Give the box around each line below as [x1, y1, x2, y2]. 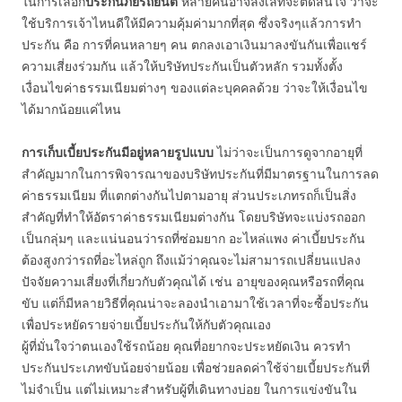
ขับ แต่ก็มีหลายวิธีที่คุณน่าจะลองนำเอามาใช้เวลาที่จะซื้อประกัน [22, 294, 369, 311]
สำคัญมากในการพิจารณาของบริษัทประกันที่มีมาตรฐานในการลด [22, 165, 379, 182]
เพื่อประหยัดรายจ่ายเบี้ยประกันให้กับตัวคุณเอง [22, 316, 271, 333]
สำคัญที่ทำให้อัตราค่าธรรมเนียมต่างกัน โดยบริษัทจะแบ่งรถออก [22, 208, 365, 225]
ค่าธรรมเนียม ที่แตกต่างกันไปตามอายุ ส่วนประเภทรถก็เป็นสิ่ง [22, 187, 356, 204]
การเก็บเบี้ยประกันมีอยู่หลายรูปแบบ [22, 144, 214, 161]
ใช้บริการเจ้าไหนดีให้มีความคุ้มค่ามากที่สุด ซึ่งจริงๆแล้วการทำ [22, 14, 362, 31]
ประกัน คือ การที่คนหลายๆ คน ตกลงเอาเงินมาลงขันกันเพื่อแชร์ [22, 36, 367, 53]
